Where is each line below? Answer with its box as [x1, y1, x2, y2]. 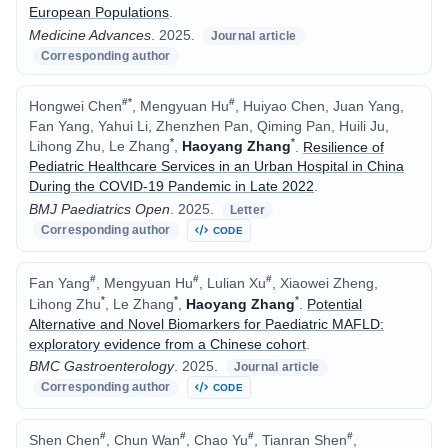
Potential [307, 295, 362, 312]
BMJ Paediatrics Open [29, 201, 170, 218]
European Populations [29, 4, 169, 20]
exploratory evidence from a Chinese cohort [29, 335, 306, 352]
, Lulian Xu [199, 274, 266, 291]
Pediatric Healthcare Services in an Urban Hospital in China [29, 158, 404, 175]
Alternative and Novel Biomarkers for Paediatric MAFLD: [29, 315, 384, 332]
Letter [229, 203, 266, 218]
